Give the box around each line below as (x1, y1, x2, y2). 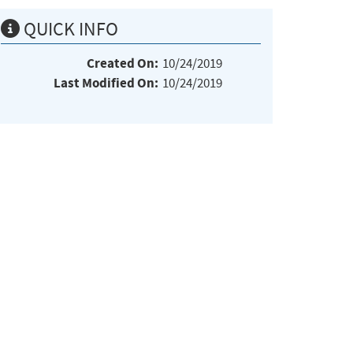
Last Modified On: (54, 73, 158, 92)
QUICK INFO (20, 17, 118, 41)
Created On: (87, 54, 158, 72)
